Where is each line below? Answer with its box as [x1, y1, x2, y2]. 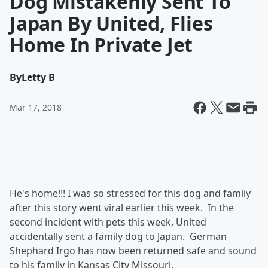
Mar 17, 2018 [10, 102, 62, 113]
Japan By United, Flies [10, 10, 213, 36]
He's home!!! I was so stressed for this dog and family [10, 187, 251, 200]
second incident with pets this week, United [10, 215, 206, 229]
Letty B [22, 71, 55, 84]
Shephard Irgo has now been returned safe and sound [10, 244, 257, 257]
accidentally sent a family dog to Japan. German [10, 230, 227, 243]
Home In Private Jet [10, 32, 193, 57]
